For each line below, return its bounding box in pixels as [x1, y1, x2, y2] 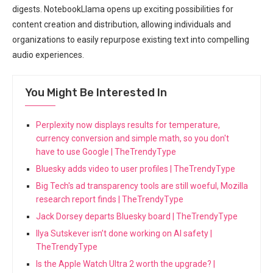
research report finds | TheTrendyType [36, 194, 183, 204]
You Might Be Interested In [25, 85, 167, 99]
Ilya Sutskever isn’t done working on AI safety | [36, 228, 212, 238]
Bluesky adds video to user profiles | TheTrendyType [36, 163, 235, 174]
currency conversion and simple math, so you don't [36, 133, 229, 143]
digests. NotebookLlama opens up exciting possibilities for [12, 4, 233, 14]
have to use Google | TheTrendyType [36, 146, 176, 157]
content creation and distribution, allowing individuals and [12, 19, 231, 29]
